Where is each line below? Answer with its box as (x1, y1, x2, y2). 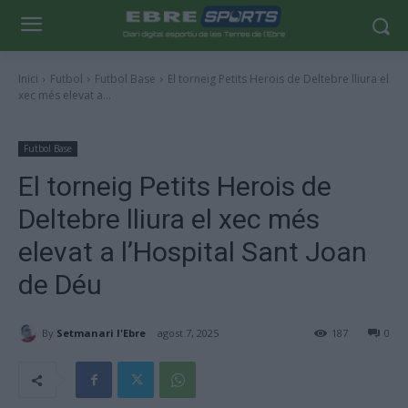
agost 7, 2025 (158, 326, 219, 341)
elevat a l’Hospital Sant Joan (18, 236, 367, 268)
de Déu (18, 269, 102, 301)
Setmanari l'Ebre (56, 325, 146, 340)
